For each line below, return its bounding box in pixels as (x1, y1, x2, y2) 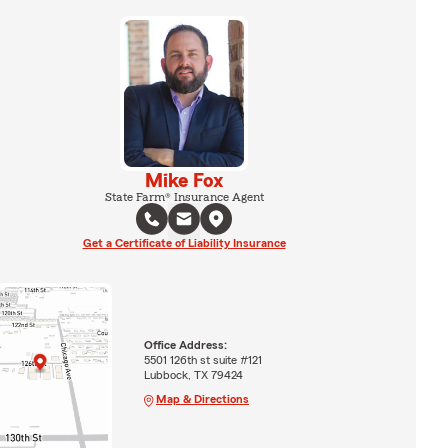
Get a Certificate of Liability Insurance (82, 236, 286, 249)
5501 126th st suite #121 (143, 353, 262, 366)
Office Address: (143, 338, 227, 351)
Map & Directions (155, 392, 249, 405)
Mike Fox (144, 170, 224, 191)
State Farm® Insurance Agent (104, 190, 264, 203)
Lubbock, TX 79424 (143, 368, 243, 381)
